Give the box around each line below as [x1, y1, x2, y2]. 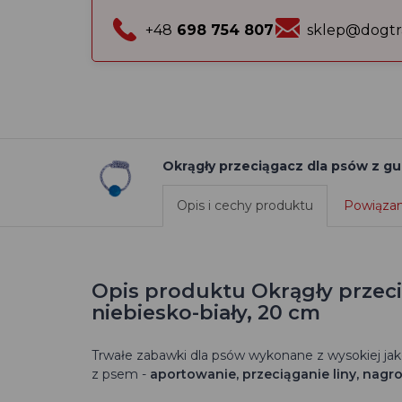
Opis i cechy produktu [177, 197, 313, 214]
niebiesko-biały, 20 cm [92, 301, 320, 325]
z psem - [92, 366, 150, 382]
